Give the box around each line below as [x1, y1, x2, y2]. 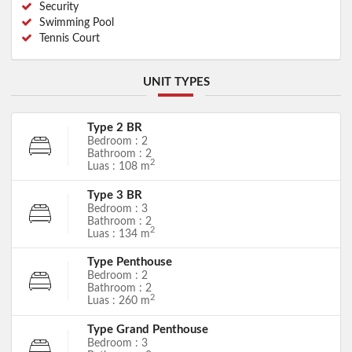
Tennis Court [35, 32, 100, 44]
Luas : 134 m [86, 228, 150, 240]
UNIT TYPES [142, 76, 210, 89]
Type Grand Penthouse [86, 324, 208, 336]
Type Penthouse [86, 256, 172, 269]
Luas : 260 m [86, 295, 150, 307]
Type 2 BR [86, 121, 142, 134]
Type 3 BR [86, 189, 142, 201]
